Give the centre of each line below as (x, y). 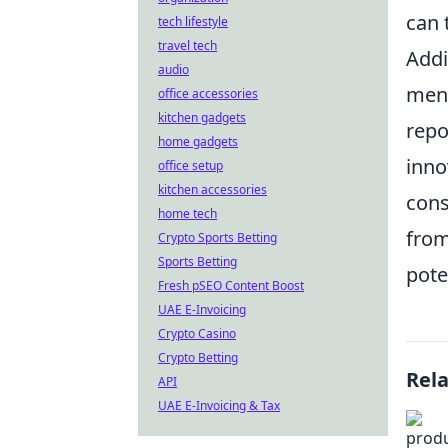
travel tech (187, 45)
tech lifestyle (193, 21)
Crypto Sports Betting (217, 237)
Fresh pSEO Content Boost (231, 285)
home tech (187, 213)
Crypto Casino (197, 333)
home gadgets (198, 141)
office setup (190, 165)
